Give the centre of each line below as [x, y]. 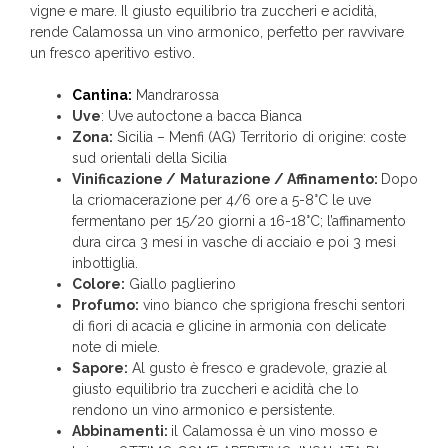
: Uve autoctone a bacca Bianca [201, 116]
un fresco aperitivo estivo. [112, 53]
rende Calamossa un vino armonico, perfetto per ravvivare [217, 32]
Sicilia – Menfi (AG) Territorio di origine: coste [259, 137]
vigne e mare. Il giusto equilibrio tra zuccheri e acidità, [203, 11]
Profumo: [105, 305]
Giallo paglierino [180, 284]
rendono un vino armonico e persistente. [203, 410]
